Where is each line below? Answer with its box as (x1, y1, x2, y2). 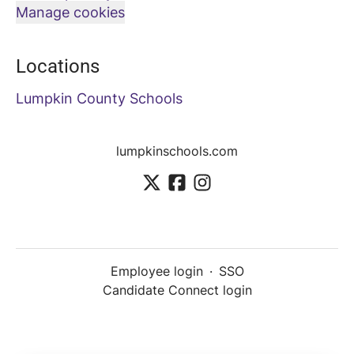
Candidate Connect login (102, 282, 252, 299)
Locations (16, 55, 100, 77)
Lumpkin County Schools (16, 90, 183, 107)
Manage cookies (16, 4, 125, 21)
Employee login (110, 263, 203, 280)
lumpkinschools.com (116, 143, 238, 159)
